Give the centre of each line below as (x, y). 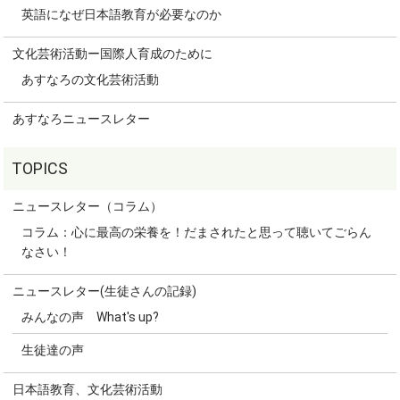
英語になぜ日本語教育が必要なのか (122, 14)
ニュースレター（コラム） (88, 206)
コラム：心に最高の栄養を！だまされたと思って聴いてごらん (197, 232)
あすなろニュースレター (82, 118)
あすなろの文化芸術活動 (91, 79)
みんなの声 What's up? (91, 317)
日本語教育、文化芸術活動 (88, 389)
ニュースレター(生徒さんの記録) (105, 291)
